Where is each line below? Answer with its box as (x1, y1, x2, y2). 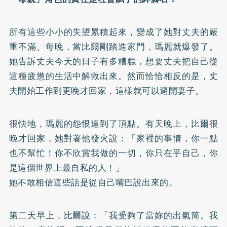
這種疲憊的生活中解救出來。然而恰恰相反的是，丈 (9, 69, 218, 83)
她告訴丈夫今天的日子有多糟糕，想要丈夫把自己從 (9, 54, 218, 68)
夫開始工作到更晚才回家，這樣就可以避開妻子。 (9, 84, 204, 97)
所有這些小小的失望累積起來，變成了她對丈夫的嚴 (9, 25, 218, 39)
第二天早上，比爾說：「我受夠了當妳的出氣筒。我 (9, 208, 218, 222)
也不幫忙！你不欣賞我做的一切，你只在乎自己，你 (9, 146, 218, 160)
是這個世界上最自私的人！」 (9, 161, 125, 174)
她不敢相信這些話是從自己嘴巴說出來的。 (9, 175, 178, 189)
